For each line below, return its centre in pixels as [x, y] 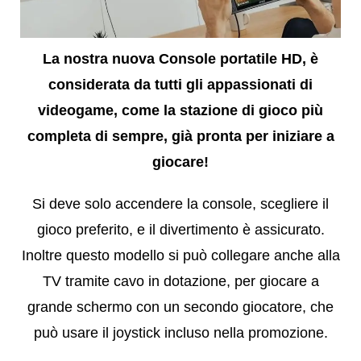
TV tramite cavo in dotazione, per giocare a [180, 282]
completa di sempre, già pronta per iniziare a [180, 137]
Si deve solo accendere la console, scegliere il [180, 204]
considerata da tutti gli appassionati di [180, 85]
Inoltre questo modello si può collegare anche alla [180, 256]
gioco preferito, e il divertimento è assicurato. [180, 230]
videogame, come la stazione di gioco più [180, 111]
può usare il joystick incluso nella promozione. [180, 333]
